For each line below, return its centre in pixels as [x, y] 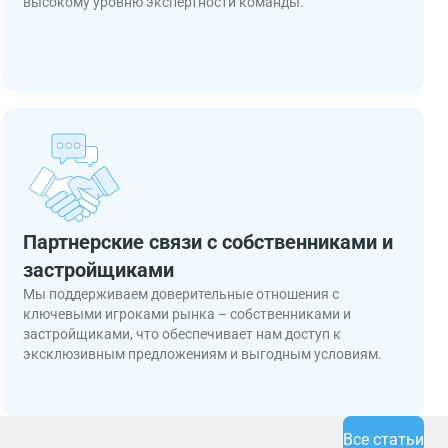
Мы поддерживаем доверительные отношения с [180, 294]
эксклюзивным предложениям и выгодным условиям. [202, 354]
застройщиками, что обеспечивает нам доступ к [181, 334]
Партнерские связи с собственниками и [207, 242]
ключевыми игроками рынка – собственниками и [186, 314]
